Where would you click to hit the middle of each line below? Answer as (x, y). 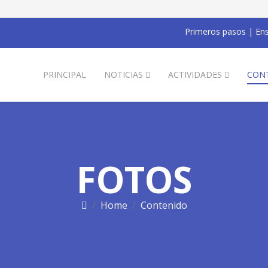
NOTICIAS (124, 74)
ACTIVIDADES (195, 74)
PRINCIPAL (65, 74)
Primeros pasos (215, 31)
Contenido (164, 205)
